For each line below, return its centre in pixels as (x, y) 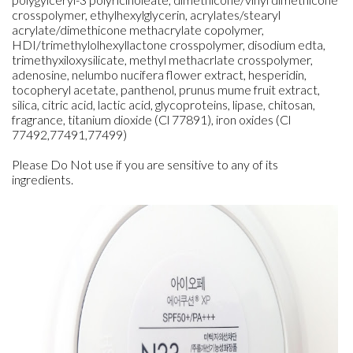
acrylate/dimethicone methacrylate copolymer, (138, 30)
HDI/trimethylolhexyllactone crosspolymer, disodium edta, (169, 45)
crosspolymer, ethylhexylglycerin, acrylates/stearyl (146, 15)
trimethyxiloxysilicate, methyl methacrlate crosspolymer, (162, 59)
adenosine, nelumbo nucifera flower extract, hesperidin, (159, 74)
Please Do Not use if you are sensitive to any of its (145, 164)
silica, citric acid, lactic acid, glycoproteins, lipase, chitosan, (163, 104)
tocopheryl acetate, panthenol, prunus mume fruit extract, (166, 89)
